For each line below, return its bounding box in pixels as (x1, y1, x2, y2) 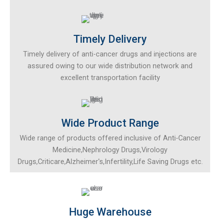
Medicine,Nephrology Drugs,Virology (53, 145, 167, 154)
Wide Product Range (61, 116, 159, 129)
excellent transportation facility (60, 73, 160, 82)
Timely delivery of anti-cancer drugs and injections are (23, 49, 197, 58)
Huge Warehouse (68, 205, 152, 218)
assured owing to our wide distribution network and (27, 61, 192, 70)
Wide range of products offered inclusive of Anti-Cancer (19, 133, 201, 142)
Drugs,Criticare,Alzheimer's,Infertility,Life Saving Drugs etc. (17, 157, 203, 166)
